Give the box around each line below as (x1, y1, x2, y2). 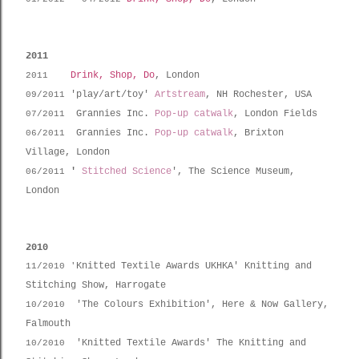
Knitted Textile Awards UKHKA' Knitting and (76, 260, 312, 272)
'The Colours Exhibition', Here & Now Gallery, (76, 299, 329, 310)
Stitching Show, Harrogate (26, 280, 166, 291)
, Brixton (233, 127, 284, 139)
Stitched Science (82, 166, 171, 177)
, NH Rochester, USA (205, 89, 312, 100)
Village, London (26, 147, 110, 158)
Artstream (155, 89, 205, 100)
